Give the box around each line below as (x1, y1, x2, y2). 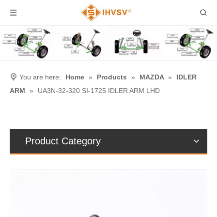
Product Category (25, 135, 101, 146)
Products (97, 73, 127, 81)
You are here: (19, 73, 61, 81)
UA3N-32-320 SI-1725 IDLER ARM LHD (38, 86, 160, 94)
